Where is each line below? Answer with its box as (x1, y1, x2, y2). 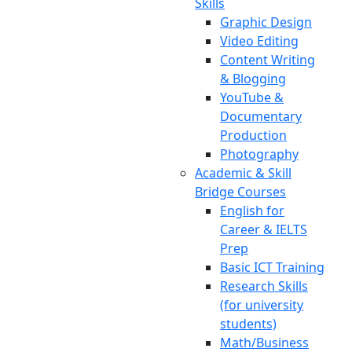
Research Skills (220, 277, 308, 295)
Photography (220, 145, 299, 163)
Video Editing (220, 32, 299, 49)
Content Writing (220, 51, 315, 68)
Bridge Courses (195, 183, 286, 200)
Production (220, 126, 287, 144)
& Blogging (220, 70, 286, 87)
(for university (220, 296, 303, 313)
